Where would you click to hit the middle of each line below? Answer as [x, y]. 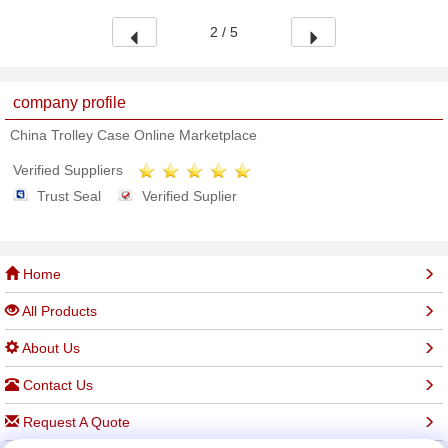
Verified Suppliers [68, 170]
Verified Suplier [189, 196]
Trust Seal [69, 196]
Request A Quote [74, 422]
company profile [69, 102]
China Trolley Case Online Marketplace [133, 135]
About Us [49, 348]
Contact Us [56, 385]
